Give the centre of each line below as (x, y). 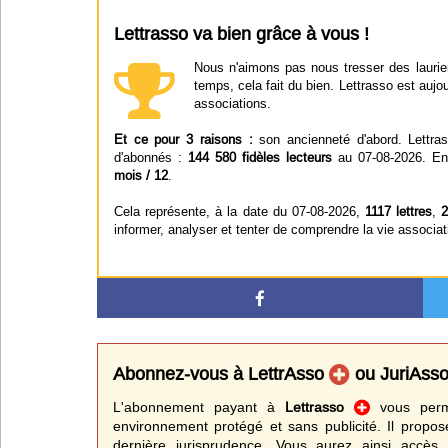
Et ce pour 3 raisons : (183, 139)
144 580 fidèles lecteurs (259, 157)
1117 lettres (398, 211)
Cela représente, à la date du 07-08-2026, (239, 211)
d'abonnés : (151, 157)
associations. (232, 103)
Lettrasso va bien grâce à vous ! (241, 33)
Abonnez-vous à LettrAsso (221, 373)
